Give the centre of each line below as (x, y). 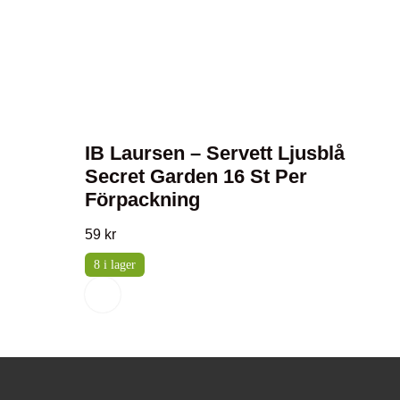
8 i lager (114, 264)
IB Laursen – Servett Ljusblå (214, 153)
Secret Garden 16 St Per (196, 176)
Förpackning (142, 199)
